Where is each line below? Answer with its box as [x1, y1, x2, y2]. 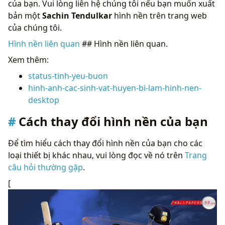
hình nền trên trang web [112, 10, 207, 21]
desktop [28, 94, 59, 105]
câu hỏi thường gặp [8, 161, 83, 173]
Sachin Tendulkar [42, 10, 112, 21]
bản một [8, 10, 42, 21]
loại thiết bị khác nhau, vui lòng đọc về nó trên [8, 149, 185, 161]
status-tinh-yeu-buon [28, 70, 108, 81]
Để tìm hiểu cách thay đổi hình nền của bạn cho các [8, 137, 202, 149]
